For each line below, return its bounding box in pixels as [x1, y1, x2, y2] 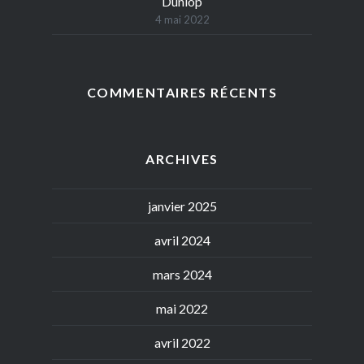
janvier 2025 [147, 198, 217, 214]
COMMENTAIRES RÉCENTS [86, 84, 278, 100]
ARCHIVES [145, 150, 219, 167]
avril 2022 [154, 335, 210, 351]
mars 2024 [152, 266, 212, 283]
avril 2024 [154, 232, 210, 249]
